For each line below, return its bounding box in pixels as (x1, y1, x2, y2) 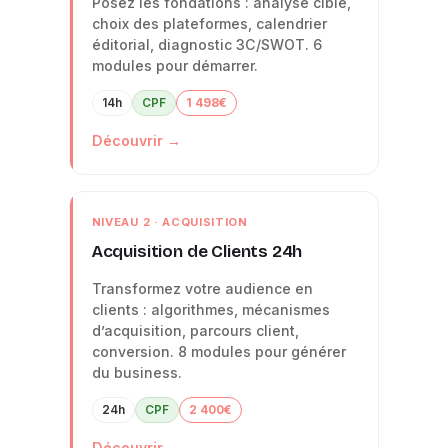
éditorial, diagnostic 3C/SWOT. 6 (91, 35, 322, 53)
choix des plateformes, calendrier (91, 14, 327, 32)
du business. (91, 363, 182, 381)
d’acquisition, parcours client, (91, 321, 299, 339)
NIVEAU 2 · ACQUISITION (91, 214, 248, 229)
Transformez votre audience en (91, 279, 313, 297)
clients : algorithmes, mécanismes (91, 300, 330, 318)
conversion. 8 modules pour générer (91, 342, 346, 360)
